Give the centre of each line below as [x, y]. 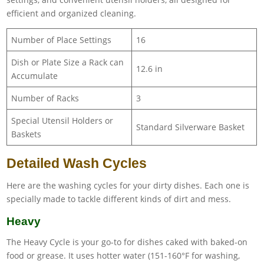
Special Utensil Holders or [62, 120]
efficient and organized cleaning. [72, 13]
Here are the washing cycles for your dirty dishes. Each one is [128, 185]
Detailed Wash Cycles [77, 163]
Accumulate [35, 75]
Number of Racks [45, 98]
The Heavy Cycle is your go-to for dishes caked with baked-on [127, 242]
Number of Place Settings [62, 39]
